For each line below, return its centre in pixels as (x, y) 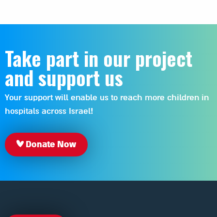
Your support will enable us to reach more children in (107, 97)
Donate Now (50, 144)
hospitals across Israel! (49, 111)
